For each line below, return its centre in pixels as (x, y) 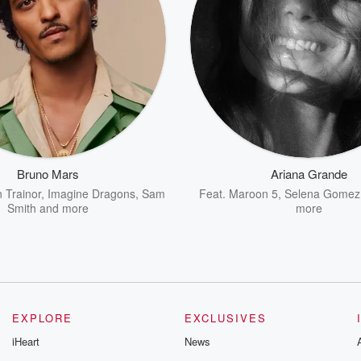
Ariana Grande (309, 173)
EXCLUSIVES (225, 317)
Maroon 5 (253, 193)
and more (62, 207)
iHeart (26, 341)
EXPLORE (43, 317)
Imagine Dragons (91, 193)
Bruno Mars (48, 173)
